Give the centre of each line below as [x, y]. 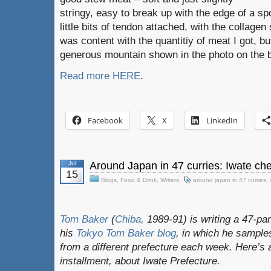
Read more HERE [100, 76]
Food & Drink [139, 180]
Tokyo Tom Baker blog [126, 233]
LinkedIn [222, 120]
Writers [170, 180]
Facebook [105, 120]
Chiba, [129, 219]
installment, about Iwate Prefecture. [140, 261]
